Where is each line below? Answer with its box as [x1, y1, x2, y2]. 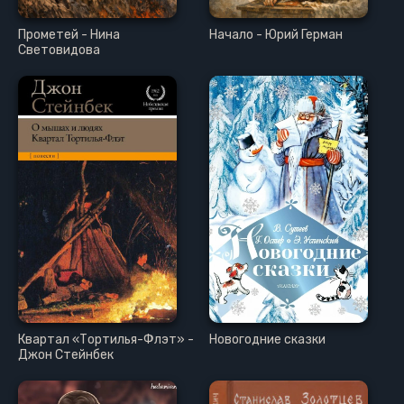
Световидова [18, 42, 100, 59]
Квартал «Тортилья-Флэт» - [18, 332, 194, 348]
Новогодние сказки [209, 332, 326, 348]
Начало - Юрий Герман [209, 27, 344, 43]
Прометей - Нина [18, 27, 120, 43]
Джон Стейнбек [18, 347, 114, 363]
